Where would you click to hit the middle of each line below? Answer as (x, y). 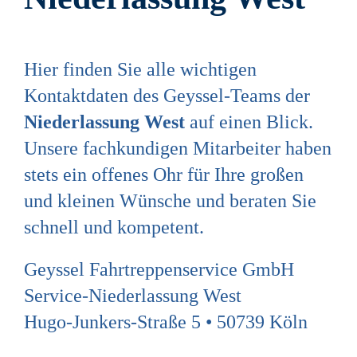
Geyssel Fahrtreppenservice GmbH (159, 270)
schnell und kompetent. (114, 228)
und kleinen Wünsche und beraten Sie (170, 201)
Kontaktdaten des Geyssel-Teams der (167, 96)
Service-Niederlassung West (132, 296)
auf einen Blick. (249, 122)
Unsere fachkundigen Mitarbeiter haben (177, 149)
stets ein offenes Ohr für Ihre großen (163, 175)
